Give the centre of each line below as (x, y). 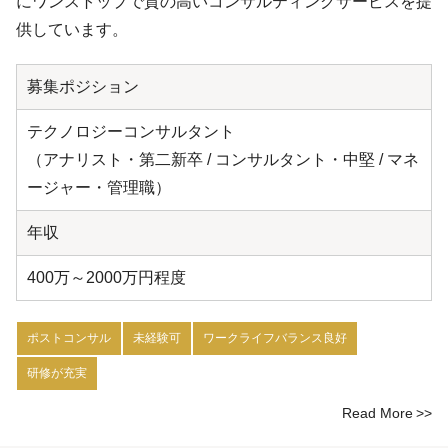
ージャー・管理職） (99, 188)
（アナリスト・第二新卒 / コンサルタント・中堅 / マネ (223, 160)
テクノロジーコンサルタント (131, 132)
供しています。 (72, 30)
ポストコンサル (69, 338)
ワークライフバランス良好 (275, 338)
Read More (377, 413)
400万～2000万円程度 (106, 278)
